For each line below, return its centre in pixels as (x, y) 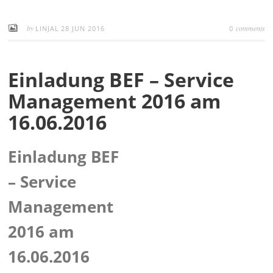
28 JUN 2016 (83, 28)
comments (250, 28)
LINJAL (48, 28)
